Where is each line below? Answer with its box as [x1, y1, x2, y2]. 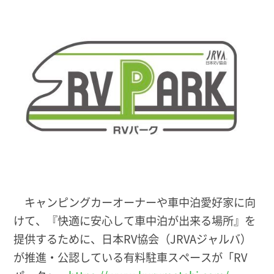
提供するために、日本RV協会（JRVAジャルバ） [13, 230, 252, 246]
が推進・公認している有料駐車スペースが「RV [13, 248, 248, 265]
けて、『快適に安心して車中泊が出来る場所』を [13, 212, 256, 228]
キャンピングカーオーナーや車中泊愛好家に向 [13, 193, 256, 210]
